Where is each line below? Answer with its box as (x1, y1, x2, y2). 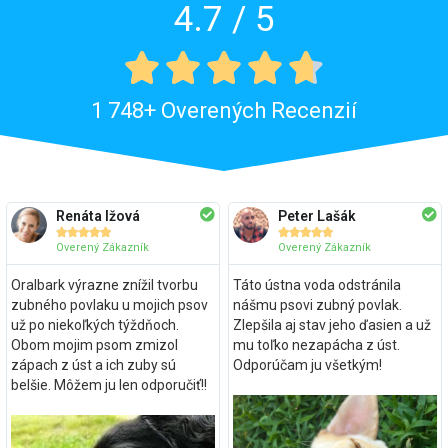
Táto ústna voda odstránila (232, 276, 401, 293)
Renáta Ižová (55, 207, 140, 224)
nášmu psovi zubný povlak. (232, 296, 402, 313)
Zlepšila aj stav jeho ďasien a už (232, 316, 431, 333)
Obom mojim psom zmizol (10, 336, 178, 353)
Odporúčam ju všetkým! (232, 356, 382, 373)
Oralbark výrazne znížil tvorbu (10, 276, 198, 293)
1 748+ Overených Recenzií (91, 98, 357, 124)
